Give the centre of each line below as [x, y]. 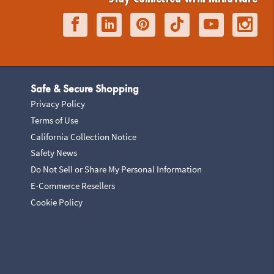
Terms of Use [54, 120]
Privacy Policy [57, 103]
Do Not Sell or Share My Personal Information [116, 169]
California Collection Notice [83, 136]
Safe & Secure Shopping [84, 89]
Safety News [54, 153]
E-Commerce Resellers [72, 185]
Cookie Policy [56, 202]
